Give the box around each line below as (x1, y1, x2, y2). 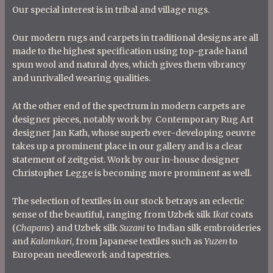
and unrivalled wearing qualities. (12, 73, 151, 83)
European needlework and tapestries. (12, 249, 171, 260)
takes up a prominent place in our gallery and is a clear (12, 141, 243, 152)
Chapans (16, 222, 50, 233)
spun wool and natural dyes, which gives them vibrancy (12, 59, 246, 70)
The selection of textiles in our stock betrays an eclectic (12, 196, 244, 207)
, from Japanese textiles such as (72, 236, 204, 247)
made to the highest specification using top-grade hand (12, 46, 247, 57)
